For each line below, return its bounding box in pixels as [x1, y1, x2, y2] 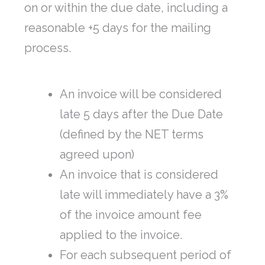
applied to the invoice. [60, 228, 182, 243]
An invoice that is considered [60, 167, 218, 182]
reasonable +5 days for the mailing [24, 21, 211, 35]
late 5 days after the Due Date [60, 107, 223, 122]
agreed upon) [60, 147, 134, 162]
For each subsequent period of [60, 248, 231, 263]
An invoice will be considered [60, 87, 222, 102]
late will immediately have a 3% [60, 188, 228, 202]
